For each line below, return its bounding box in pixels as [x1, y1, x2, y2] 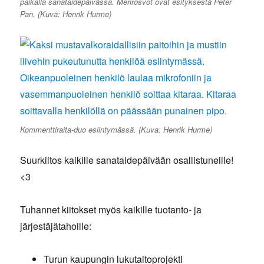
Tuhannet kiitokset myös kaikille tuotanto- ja [20, 203, 202, 217]
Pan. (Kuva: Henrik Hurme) [20, 8, 112, 20]
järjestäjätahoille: [20, 219, 92, 233]
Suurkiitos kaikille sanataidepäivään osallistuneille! [20, 153, 234, 167]
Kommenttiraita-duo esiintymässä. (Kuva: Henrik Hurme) [20, 124, 213, 136]
